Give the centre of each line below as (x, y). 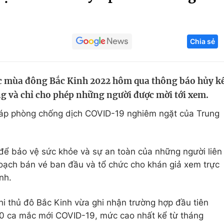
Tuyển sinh (60, 67)
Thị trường (182, 105)
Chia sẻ (202, 41)
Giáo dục (56, 48)
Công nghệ (183, 48)
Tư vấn (175, 124)
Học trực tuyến (68, 86)
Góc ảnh (188, 12)
